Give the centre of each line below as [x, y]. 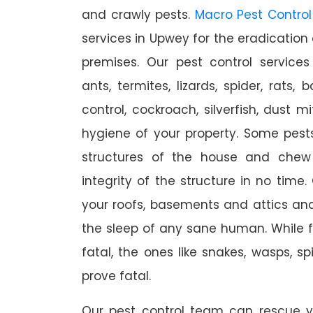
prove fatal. [116, 276]
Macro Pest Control [253, 15]
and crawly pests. [138, 15]
